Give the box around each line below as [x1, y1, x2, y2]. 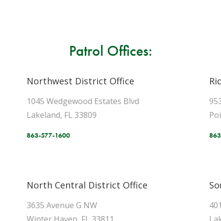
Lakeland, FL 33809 [27, 110, 107, 120]
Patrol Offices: [69, 41, 152, 60]
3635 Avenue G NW [27, 200, 97, 211]
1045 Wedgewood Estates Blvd [27, 96, 139, 107]
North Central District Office [27, 179, 147, 191]
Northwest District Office [27, 75, 134, 87]
